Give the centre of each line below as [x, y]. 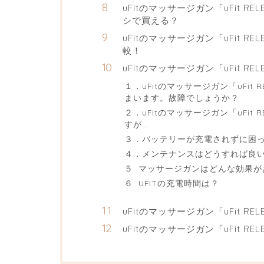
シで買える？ [151, 21]
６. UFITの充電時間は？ [172, 183]
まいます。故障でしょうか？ [182, 98]
